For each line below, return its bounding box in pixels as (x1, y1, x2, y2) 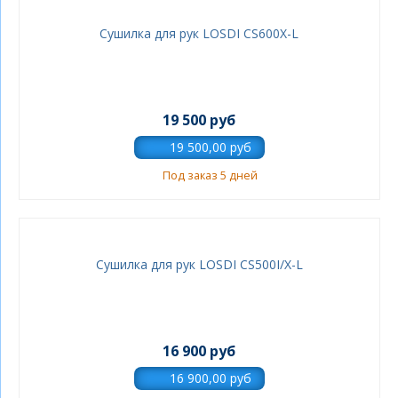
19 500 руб (163, 110, 236, 130)
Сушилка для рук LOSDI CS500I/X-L (95, 256, 303, 273)
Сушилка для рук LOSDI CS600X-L (99, 25, 299, 42)
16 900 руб (163, 341, 236, 361)
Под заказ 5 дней (162, 168, 258, 183)
